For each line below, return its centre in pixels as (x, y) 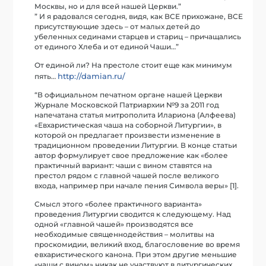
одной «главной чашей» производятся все (114, 224)
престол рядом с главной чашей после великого (127, 175)
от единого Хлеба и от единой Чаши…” (107, 47)
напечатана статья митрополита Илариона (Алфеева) (135, 115)
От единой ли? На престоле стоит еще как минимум (134, 65)
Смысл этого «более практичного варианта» (118, 204)
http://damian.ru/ (92, 76)
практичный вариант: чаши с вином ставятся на (123, 165)
